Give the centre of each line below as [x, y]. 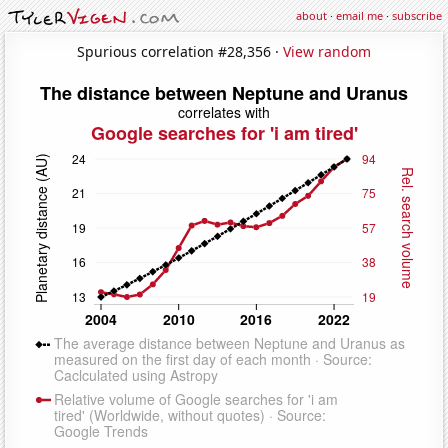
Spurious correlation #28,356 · [180, 51]
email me [359, 15]
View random [327, 51]
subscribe [417, 15]
